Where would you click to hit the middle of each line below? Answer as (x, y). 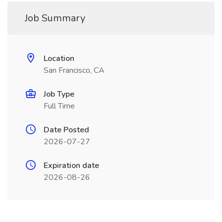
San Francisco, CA (74, 70)
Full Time (59, 106)
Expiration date (71, 166)
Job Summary (55, 18)
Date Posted (66, 130)
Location (59, 58)
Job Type (59, 94)
